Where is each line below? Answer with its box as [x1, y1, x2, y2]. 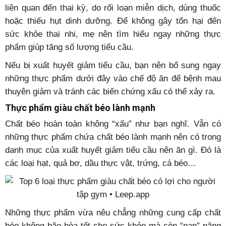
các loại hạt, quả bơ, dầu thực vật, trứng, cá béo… [5, 158, 196, 168]
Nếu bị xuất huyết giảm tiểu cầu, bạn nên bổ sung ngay [5, 61, 221, 70]
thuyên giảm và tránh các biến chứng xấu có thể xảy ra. [5, 87, 215, 96]
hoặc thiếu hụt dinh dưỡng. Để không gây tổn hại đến [5, 16, 221, 26]
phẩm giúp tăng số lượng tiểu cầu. [5, 42, 134, 52]
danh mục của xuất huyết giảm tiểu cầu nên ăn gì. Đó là [5, 145, 221, 155]
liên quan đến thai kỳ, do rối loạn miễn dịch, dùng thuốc [5, 3, 221, 13]
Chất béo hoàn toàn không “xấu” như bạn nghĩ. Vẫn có [5, 119, 221, 129]
